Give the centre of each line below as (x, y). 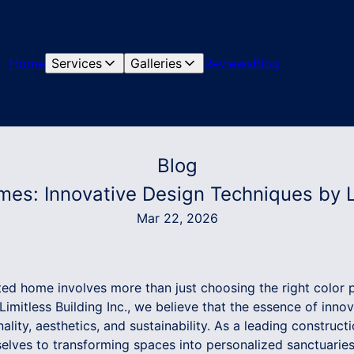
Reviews (228, 63)
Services (76, 63)
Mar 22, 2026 (177, 218)
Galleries (156, 63)
